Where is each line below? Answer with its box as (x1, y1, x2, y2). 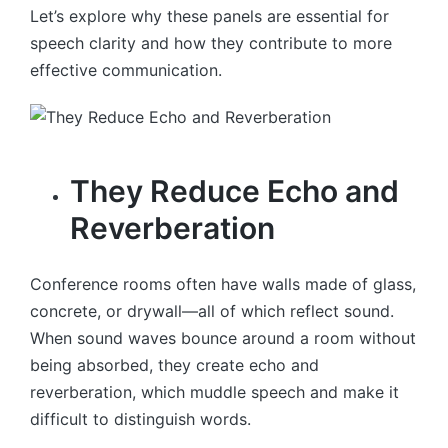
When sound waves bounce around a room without (30, 327, 416, 348)
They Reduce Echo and (70, 172, 399, 209)
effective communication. (30, 60, 222, 81)
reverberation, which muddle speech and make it (30, 381, 399, 402)
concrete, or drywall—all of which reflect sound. (30, 300, 394, 321)
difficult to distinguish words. (30, 408, 251, 429)
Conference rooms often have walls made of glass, (30, 273, 416, 294)
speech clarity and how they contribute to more (30, 33, 392, 54)
